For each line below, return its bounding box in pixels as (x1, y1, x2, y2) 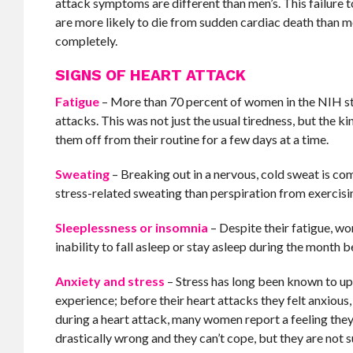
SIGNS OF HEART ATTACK (55, 66, 247, 84)
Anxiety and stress (55, 273, 165, 288)
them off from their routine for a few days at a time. (55, 132, 329, 147)
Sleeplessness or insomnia (55, 220, 209, 235)
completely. (55, 33, 118, 48)
